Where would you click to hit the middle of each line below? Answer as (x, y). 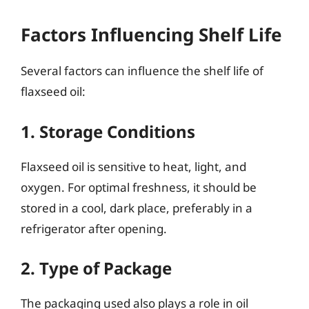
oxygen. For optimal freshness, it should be (139, 187)
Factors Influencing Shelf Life (151, 34)
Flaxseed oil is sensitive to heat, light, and (133, 166)
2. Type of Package (96, 268)
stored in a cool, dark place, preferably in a (137, 208)
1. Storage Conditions (108, 131)
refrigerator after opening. (94, 228)
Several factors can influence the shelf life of (142, 71)
